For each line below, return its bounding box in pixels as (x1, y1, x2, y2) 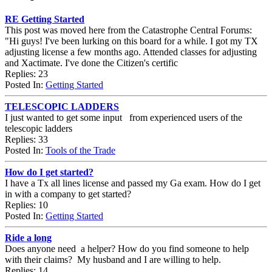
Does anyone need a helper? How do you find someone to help (5, 243, 249, 254)
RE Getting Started (5, 13, 84, 24)
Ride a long (5, 232, 52, 243)
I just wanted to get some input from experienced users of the (5, 112, 242, 123)
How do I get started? (5, 166, 93, 177)
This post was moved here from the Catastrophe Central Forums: (5, 24, 252, 35)
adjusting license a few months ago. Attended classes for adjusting (5, 46, 257, 57)
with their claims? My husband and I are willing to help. (5, 254, 221, 265)
